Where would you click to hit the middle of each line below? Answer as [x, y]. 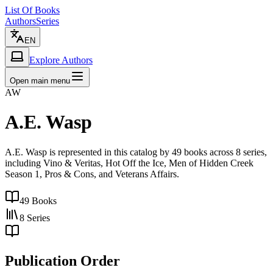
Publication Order [62, 261]
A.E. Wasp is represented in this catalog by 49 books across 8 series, [136, 152]
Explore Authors [61, 60]
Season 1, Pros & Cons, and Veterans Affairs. [92, 174]
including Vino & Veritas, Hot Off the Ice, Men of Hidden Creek [129, 163]
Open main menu [40, 81]
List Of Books [32, 10]
